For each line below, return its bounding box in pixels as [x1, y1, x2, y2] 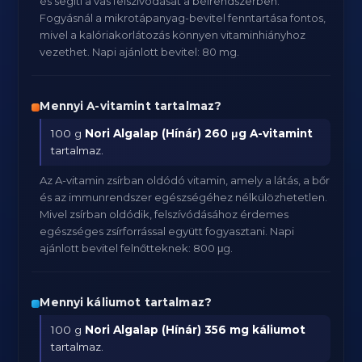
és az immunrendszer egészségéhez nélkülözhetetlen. [40, 191, 328, 204]
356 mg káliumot [204, 323, 306, 336]
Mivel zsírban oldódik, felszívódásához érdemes [40, 208, 289, 221]
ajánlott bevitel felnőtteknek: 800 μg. [40, 242, 234, 255]
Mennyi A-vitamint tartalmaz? [40, 99, 222, 112]
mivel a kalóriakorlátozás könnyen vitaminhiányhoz [40, 28, 306, 41]
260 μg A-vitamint [204, 127, 314, 140]
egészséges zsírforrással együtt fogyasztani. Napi [40, 225, 295, 238]
